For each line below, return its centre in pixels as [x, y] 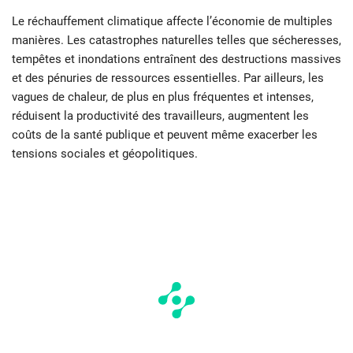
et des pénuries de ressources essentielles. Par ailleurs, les [168, 78]
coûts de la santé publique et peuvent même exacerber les [165, 135]
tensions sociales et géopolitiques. [105, 154]
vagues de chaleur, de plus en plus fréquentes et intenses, [163, 97]
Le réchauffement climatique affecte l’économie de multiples [172, 22]
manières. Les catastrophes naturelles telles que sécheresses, [176, 41]
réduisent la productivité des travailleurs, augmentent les [160, 116]
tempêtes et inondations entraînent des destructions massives [176, 59]
